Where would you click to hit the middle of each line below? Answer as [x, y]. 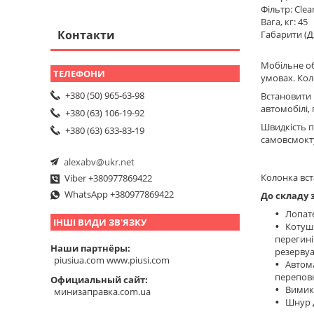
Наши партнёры [89, 248]
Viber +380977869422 [108, 178]
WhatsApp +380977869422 [119, 194]
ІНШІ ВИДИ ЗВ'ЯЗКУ [100, 223]
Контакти [86, 35]
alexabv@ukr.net [99, 162]
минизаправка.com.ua [102, 292]
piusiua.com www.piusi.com [112, 260]
